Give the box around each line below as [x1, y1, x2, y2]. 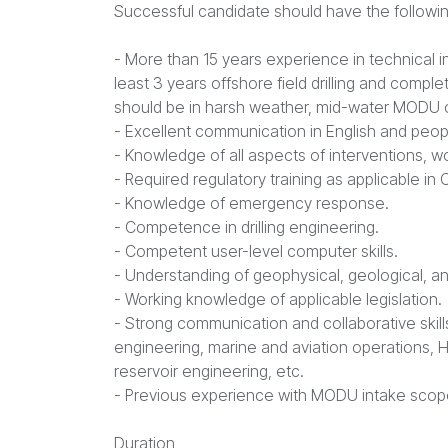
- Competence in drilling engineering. [114, 217, 379, 237]
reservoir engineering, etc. [114, 361, 304, 381]
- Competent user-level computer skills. [114, 241, 398, 261]
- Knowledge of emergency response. [114, 193, 389, 213]
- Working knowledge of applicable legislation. [114, 289, 442, 309]
